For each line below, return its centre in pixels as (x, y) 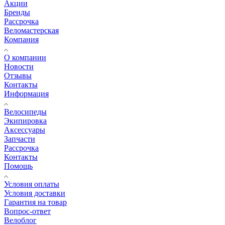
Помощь (18, 166)
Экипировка (25, 121)
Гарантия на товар (35, 202)
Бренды (17, 13)
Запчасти (20, 139)
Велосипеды (25, 112)
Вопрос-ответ (27, 211)
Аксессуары (25, 130)
